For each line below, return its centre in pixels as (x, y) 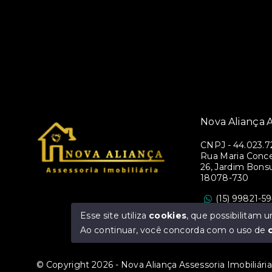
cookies (168, 216)
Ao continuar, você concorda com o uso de (174, 230)
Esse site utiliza (115, 216)
